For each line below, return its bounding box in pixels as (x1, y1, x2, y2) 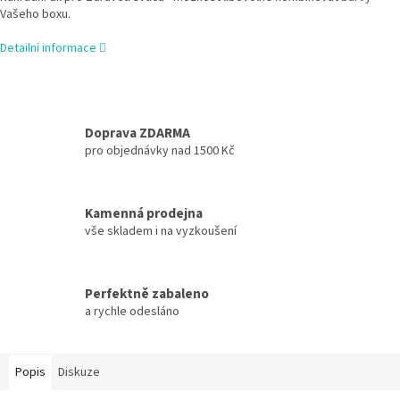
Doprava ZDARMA (85, 122, 190, 143)
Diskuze (58, 363, 100, 382)
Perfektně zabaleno (85, 283, 209, 304)
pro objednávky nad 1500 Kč (85, 141, 235, 160)
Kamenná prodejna (85, 203, 203, 223)
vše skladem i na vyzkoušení (85, 221, 237, 240)
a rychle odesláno (85, 302, 179, 321)
